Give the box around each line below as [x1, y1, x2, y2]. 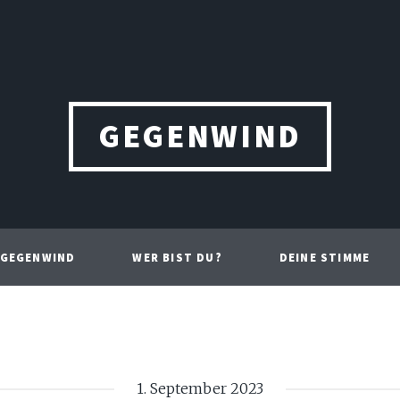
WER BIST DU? [132, 250, 222, 264]
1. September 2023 [137, 379, 263, 397]
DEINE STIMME [279, 250, 371, 264]
